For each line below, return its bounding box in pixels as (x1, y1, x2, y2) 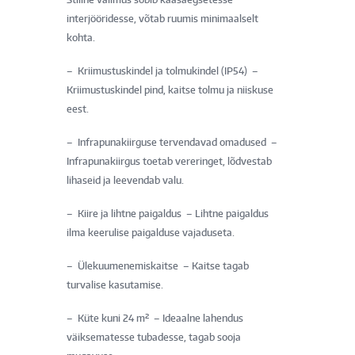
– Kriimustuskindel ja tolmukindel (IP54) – (67, 64, 258, 77)
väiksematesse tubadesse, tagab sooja (67, 330, 241, 343)
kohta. (67, 31, 95, 44)
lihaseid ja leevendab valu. (67, 174, 184, 186)
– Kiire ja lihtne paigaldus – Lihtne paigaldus (67, 207, 269, 219)
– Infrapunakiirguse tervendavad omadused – (67, 136, 277, 148)
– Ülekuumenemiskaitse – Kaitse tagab (67, 259, 249, 272)
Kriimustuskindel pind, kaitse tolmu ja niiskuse (67, 83, 273, 96)
